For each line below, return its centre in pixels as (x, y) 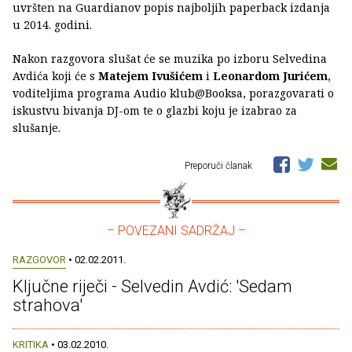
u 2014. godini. (52, 24)
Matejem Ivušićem (150, 75)
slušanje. (37, 127)
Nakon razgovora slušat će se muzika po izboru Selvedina (170, 58)
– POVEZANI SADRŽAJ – (176, 230)
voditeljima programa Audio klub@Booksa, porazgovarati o (173, 93)
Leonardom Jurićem (270, 75)
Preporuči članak (220, 165)
